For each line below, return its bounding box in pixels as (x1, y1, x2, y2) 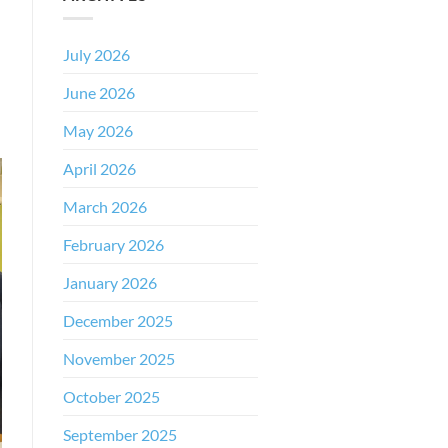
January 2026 (63, 273, 157, 293)
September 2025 (63, 425, 177, 445)
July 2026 (63, 45, 130, 65)
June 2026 (63, 83, 135, 103)
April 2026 (63, 159, 136, 179)
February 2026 (63, 235, 164, 255)
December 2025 (63, 311, 173, 331)
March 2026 (63, 197, 147, 217)
